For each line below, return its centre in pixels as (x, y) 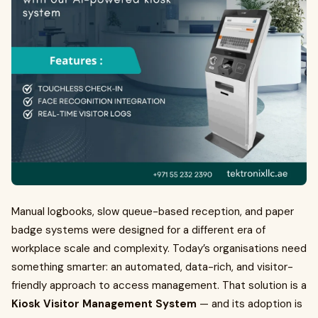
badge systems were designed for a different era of (138, 230)
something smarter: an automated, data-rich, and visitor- (152, 267)
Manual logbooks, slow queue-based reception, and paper (153, 212)
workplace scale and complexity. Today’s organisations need (159, 248)
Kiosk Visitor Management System (104, 304)
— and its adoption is (250, 304)
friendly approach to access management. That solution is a (159, 285)
